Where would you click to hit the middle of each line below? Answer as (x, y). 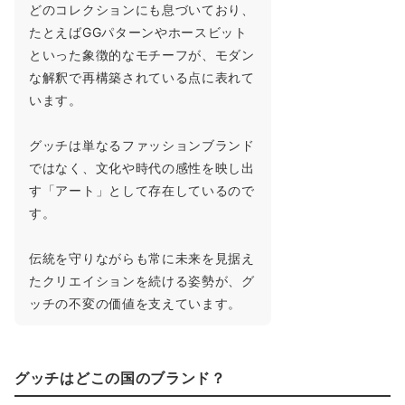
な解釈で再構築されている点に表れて (142, 77)
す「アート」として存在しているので (142, 190)
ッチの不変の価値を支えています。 (136, 303)
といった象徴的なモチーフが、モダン (142, 54)
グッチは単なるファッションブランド (142, 145)
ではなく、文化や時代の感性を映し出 (142, 167)
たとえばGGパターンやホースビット (138, 32)
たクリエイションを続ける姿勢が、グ (142, 280)
